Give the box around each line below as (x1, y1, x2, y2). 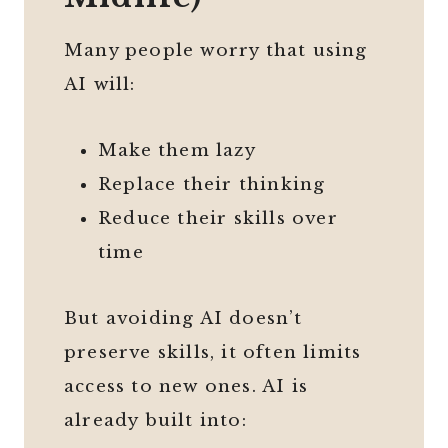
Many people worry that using (64, 40, 368, 62)
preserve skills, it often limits (64, 342, 362, 364)
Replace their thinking (98, 174, 326, 196)
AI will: (64, 74, 136, 96)
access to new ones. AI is (64, 376, 308, 398)
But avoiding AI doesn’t (64, 308, 303, 330)
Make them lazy (98, 140, 256, 162)
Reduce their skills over (98, 208, 338, 230)
